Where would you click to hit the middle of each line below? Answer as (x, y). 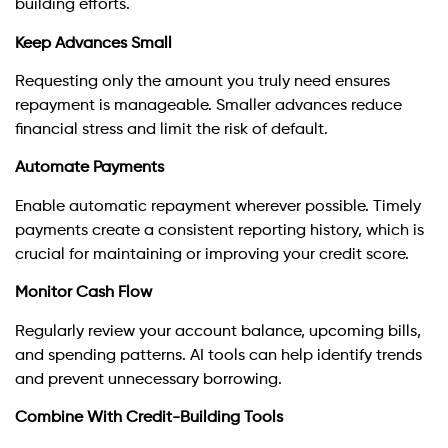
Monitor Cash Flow (83, 293)
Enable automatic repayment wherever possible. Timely (218, 206)
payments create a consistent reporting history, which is (219, 230)
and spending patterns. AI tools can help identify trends (218, 355)
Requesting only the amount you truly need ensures (202, 82)
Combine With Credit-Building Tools (149, 417)
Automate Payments (89, 168)
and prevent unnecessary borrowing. (148, 379)
